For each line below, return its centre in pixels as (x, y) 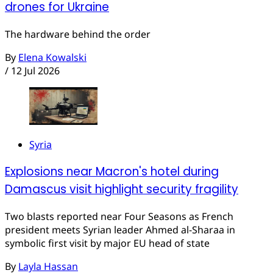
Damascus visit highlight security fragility (122, 190)
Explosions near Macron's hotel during (112, 172)
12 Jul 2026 (35, 70)
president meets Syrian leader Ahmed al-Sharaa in (120, 229)
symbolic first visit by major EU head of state (107, 243)
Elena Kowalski (52, 57)
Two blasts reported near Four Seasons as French (119, 216)
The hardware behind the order (78, 34)
